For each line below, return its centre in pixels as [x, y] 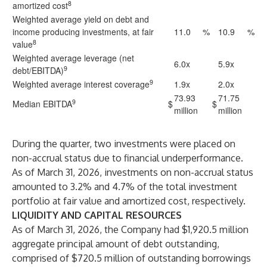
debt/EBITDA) [38, 70]
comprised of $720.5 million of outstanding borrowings [131, 258]
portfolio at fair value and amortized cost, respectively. [129, 201]
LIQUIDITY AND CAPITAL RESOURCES [97, 215]
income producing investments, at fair [83, 32]
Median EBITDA [42, 104]
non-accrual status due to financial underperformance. [128, 158]
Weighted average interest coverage [81, 84]
